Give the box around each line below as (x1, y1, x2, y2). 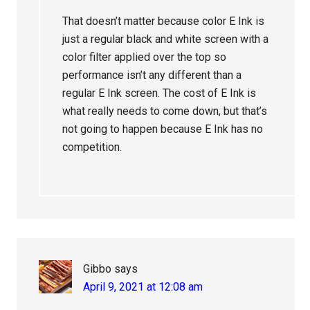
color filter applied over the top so (62, 51, 227, 64)
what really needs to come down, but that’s (62, 104, 268, 118)
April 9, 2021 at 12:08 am (83, 280, 203, 294)
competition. (62, 140, 122, 154)
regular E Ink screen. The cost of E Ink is (62, 86, 257, 100)
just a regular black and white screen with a (62, 33, 269, 46)
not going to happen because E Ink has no (62, 122, 264, 136)
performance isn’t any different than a (62, 69, 242, 82)
